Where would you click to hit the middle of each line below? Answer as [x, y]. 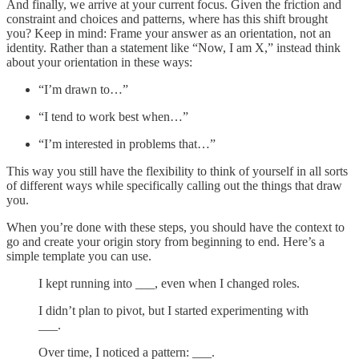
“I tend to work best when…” [113, 116]
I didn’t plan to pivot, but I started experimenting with [173, 310]
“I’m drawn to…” [83, 89]
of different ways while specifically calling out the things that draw [174, 185]
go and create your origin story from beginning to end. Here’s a [165, 241]
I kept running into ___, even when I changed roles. [169, 283]
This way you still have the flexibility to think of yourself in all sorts [177, 171]
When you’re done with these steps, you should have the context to [175, 227]
